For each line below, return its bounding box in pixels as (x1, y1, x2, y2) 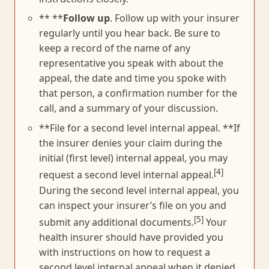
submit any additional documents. (39, 216, 194, 229)
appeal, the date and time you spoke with (39, 71, 226, 85)
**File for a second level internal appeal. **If (39, 121, 240, 135)
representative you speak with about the (39, 56, 223, 70)
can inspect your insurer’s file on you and (39, 198, 226, 212)
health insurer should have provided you (39, 231, 223, 244)
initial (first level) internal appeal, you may (39, 151, 228, 165)
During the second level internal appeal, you (39, 183, 239, 197)
